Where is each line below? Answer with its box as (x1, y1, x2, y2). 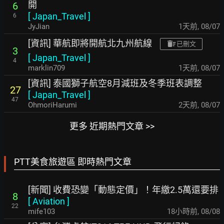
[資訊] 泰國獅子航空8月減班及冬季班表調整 (28, 78, 202, 89)
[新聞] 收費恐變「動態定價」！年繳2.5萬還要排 (28, 184, 218, 195)
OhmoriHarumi (28, 100, 77, 110)
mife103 (28, 207, 55, 216)
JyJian (28, 22, 49, 31)
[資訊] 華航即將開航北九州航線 (28, 38, 152, 49)
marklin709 (28, 63, 65, 73)
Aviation (32, 196, 65, 207)
